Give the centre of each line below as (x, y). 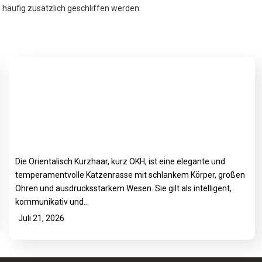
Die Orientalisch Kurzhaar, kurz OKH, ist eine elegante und (120, 162)
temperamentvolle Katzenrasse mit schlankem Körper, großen (130, 175)
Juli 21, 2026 (41, 218)
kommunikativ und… (52, 202)
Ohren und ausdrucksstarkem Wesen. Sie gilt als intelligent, (123, 189)
